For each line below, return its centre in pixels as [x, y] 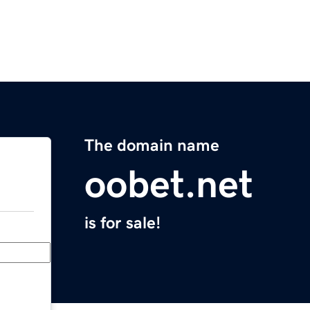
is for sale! [122, 223]
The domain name [152, 146]
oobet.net [169, 184]
